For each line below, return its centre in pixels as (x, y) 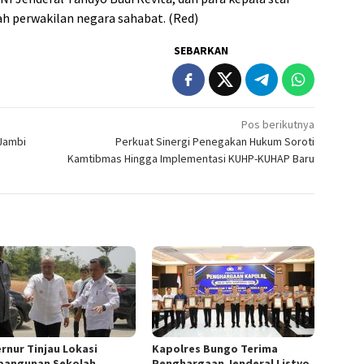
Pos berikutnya (278, 124)
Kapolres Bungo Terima (215, 348)
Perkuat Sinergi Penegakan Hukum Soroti (215, 141)
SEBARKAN (201, 50)
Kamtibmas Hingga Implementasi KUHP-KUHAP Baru (191, 158)
